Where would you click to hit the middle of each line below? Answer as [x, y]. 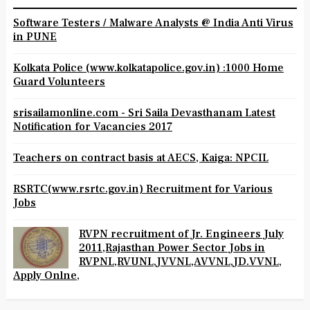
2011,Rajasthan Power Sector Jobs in [172, 248]
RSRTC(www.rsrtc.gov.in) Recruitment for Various [143, 189]
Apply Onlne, [46, 275]
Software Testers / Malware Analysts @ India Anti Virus [153, 23]
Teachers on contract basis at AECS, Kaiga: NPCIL [140, 158]
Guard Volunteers [59, 82]
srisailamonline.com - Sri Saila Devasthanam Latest [144, 113]
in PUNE [35, 37]
